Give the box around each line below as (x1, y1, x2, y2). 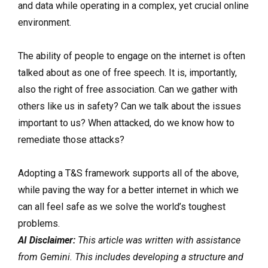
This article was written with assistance (75, 234, 240, 246)
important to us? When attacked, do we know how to (18, 117, 234, 129)
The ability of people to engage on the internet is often (18, 50, 245, 62)
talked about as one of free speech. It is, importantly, (18, 66, 237, 78)
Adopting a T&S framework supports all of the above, (18, 167, 239, 179)
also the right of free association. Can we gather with (18, 83, 237, 95)
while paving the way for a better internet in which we (18, 184, 239, 196)
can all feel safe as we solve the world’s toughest (18, 200, 226, 212)
